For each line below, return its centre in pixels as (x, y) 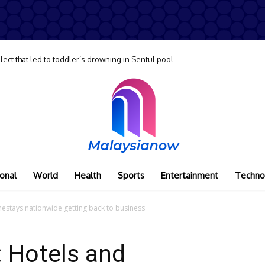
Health (88, 175)
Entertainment (189, 175)
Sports (131, 175)
